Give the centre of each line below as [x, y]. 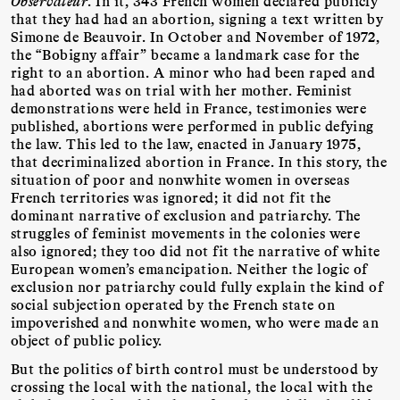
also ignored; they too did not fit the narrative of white [196, 250]
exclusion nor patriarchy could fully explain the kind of [197, 286]
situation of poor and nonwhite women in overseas [180, 179]
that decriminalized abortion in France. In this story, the [199, 161]
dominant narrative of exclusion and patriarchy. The [186, 214]
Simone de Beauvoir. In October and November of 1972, [196, 36]
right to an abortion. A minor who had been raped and [193, 71]
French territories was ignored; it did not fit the [171, 196]
